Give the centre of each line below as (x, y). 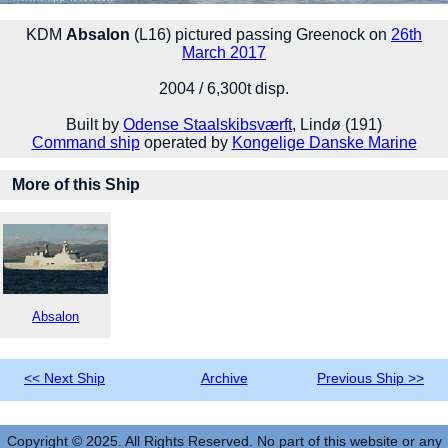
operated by (185, 142)
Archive (224, 378)
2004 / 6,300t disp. (224, 88)
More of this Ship (76, 184)
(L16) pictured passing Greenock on (260, 34)
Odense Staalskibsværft (207, 124)
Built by (94, 124)
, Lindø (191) (337, 124)
